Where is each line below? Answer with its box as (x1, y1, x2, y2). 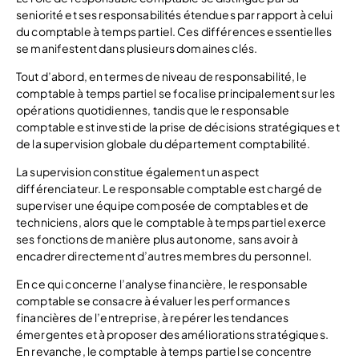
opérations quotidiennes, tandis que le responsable (16, 102, 290, 117)
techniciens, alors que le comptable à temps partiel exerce (16, 214, 327, 229)
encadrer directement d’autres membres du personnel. (16, 248, 313, 263)
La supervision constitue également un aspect (16, 163, 260, 179)
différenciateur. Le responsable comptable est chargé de (16, 180, 322, 196)
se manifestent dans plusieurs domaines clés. (16, 40, 258, 55)
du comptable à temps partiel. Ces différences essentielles (16, 23, 333, 38)
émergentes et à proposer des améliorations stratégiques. (16, 326, 329, 341)
